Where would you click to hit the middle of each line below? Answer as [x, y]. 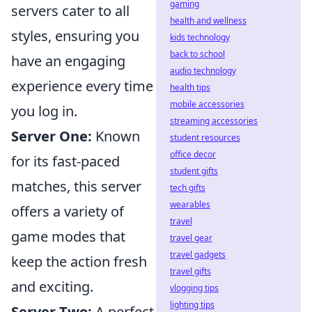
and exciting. [52, 286]
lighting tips [192, 305]
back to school [197, 54]
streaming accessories [214, 121]
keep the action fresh [79, 261]
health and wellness [208, 21]
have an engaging [68, 61]
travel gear [191, 238]
